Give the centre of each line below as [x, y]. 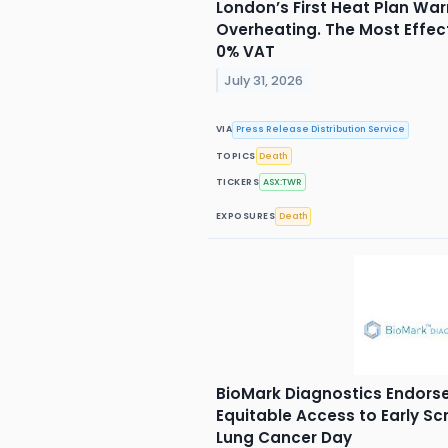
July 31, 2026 [264, 80]
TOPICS [236, 155]
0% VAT [245, 51]
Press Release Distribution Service [321, 129]
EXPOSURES [246, 216]
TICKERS [238, 181]
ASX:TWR [282, 181]
